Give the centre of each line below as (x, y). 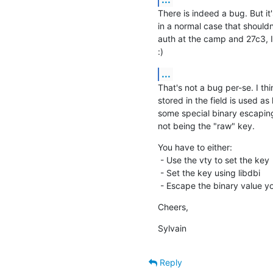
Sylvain (172, 228)
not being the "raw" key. (206, 126)
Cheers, (173, 207)
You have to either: (195, 147)
